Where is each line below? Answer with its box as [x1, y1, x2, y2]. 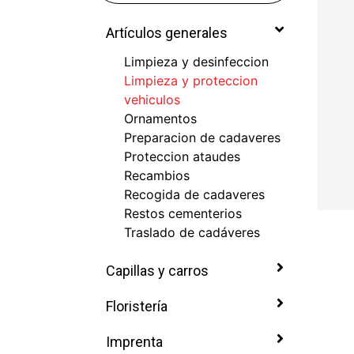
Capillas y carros [103, 262, 209, 279]
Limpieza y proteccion [124, 73, 258, 88]
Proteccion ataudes [124, 149, 240, 164]
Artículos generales [103, 24, 228, 41]
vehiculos [124, 92, 180, 107]
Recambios [124, 168, 190, 183]
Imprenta [103, 333, 163, 350]
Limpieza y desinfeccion [124, 54, 269, 70]
